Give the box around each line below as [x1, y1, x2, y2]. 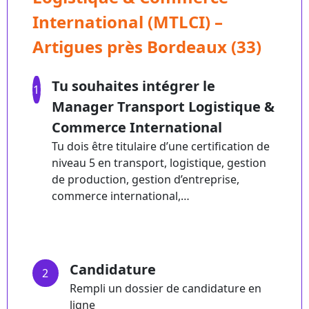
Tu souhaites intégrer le [51, 77, 215, 96]
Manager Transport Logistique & [51, 97, 275, 117]
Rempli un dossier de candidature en [69, 281, 261, 297]
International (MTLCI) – [32, 10, 223, 34]
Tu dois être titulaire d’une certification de [51, 139, 270, 154]
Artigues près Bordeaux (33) [32, 35, 261, 59]
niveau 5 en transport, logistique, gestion [51, 155, 266, 171]
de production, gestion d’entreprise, [51, 172, 239, 188]
